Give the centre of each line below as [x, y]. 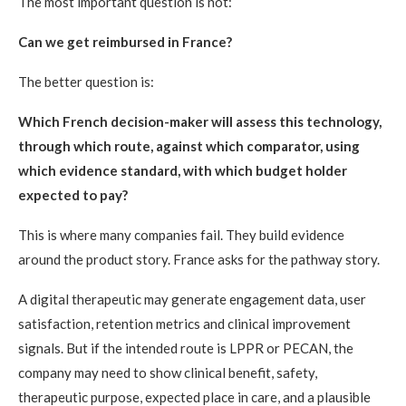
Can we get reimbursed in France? [125, 42]
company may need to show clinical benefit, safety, [168, 373]
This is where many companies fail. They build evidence [181, 235]
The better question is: [86, 82]
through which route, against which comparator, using [189, 146]
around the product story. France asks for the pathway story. [199, 260]
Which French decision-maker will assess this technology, [200, 122]
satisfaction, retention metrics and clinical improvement [184, 324]
